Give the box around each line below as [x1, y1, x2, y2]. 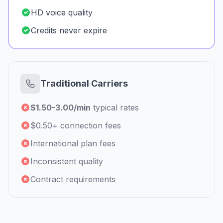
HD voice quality [31, 7, 93, 17]
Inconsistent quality [30, 156, 103, 166]
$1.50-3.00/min [30, 103, 91, 112]
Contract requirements [30, 174, 115, 184]
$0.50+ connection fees [30, 120, 121, 130]
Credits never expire [31, 25, 107, 35]
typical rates [91, 103, 139, 112]
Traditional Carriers [40, 78, 128, 89]
